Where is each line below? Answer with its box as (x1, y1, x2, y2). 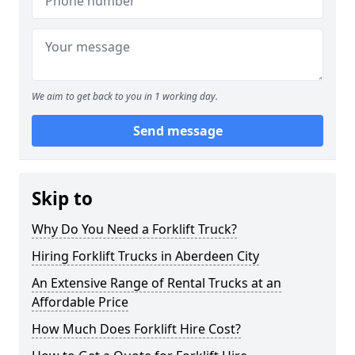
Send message (132, 122, 223, 139)
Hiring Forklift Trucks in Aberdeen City (32, 247, 259, 265)
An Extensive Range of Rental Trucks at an (32, 274, 281, 292)
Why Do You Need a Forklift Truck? (32, 220, 237, 238)
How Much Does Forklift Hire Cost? (32, 320, 241, 338)
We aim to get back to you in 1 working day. (32, 90, 218, 103)
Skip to (32, 186, 93, 211)
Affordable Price (32, 293, 128, 311)
